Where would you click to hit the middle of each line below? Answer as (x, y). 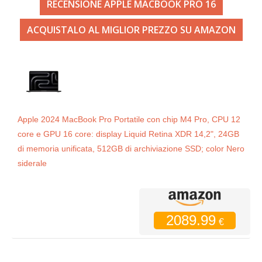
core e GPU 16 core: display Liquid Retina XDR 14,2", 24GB (128, 134)
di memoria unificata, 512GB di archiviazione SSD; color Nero (131, 149)
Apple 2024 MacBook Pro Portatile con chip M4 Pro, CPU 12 (129, 120)
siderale (32, 163)
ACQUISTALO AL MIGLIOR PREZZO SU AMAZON (131, 30)
